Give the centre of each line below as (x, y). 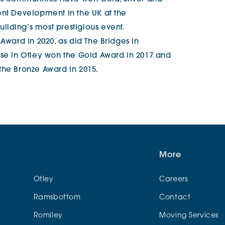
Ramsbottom (57, 198)
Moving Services (189, 216)
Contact (175, 198)
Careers (174, 180)
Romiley (48, 216)
